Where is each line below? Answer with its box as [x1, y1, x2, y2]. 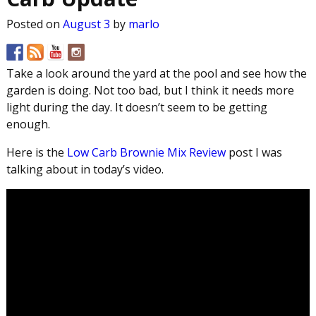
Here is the [6, 144, 67, 160]
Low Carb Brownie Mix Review [66, 144, 226, 160]
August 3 [62, 16, 110, 32]
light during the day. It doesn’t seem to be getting [6, 99, 267, 115]
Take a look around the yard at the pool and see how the [6, 65, 307, 81]
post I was [225, 144, 282, 160]
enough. [6, 116, 50, 132]
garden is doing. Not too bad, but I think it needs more [6, 82, 294, 98]
